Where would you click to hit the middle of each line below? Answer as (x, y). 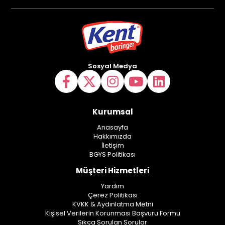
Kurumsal (113, 112)
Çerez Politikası (113, 195)
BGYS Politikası (113, 155)
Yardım (113, 186)
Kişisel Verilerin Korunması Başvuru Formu (113, 213)
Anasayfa (113, 128)
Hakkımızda (113, 137)
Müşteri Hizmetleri (113, 171)
